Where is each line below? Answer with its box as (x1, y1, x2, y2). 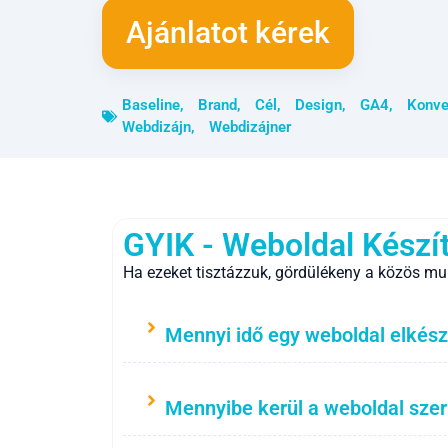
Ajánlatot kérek (126, 15, 330, 51)
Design (295, 96, 342, 115)
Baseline (122, 96, 180, 115)
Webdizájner (209, 118, 291, 137)
